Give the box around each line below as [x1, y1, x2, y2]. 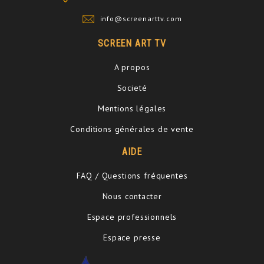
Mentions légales [97, 103, 167, 114]
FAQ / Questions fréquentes [76, 170, 188, 181]
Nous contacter [102, 190, 162, 202]
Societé [117, 82, 147, 93]
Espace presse [103, 232, 161, 243]
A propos [114, 61, 150, 72]
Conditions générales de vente [70, 123, 194, 134]
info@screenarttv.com [100, 14, 182, 23]
